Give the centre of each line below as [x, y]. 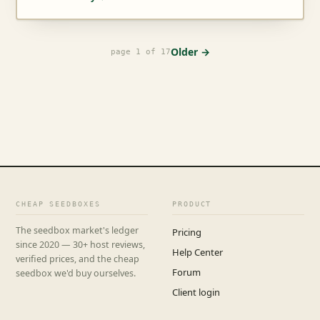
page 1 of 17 [140, 52]
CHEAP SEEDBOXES [58, 204]
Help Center [197, 252]
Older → [190, 51]
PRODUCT [192, 204]
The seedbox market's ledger [77, 230]
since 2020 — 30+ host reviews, [80, 245]
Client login [196, 292]
